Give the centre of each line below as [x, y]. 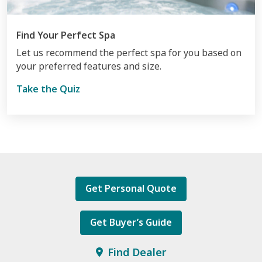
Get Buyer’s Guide [131, 222]
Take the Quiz [48, 89]
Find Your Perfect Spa [66, 35]
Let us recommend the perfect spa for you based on [129, 52]
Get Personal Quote [131, 188]
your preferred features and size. [89, 66]
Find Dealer [137, 252]
